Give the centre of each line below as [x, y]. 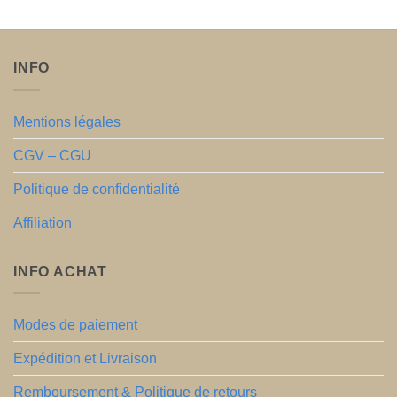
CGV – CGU [52, 155]
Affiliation [43, 222]
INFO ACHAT [60, 271]
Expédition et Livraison [85, 359]
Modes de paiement [75, 325]
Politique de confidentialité [97, 189]
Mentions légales [67, 121]
